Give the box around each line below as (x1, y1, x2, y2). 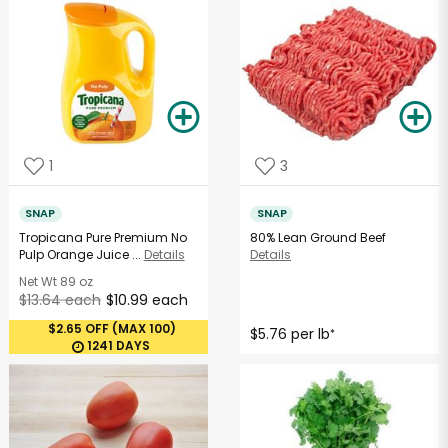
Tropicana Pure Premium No (18, 229, 187, 247)
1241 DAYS (86, 337, 150, 355)
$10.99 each (105, 290, 188, 311)
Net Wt (18, 273, 57, 291)
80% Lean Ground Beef (250, 229, 387, 247)
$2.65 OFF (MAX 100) (47, 320, 176, 338)
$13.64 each (18, 290, 101, 311)
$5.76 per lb (250, 324, 331, 345)
